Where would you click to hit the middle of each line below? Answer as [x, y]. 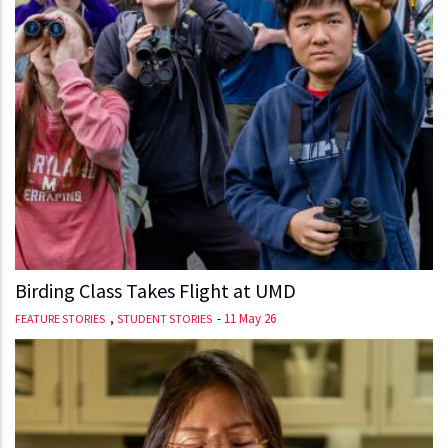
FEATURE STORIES [60, 318]
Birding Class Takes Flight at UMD [155, 290]
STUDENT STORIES [164, 318]
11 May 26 [250, 318]
